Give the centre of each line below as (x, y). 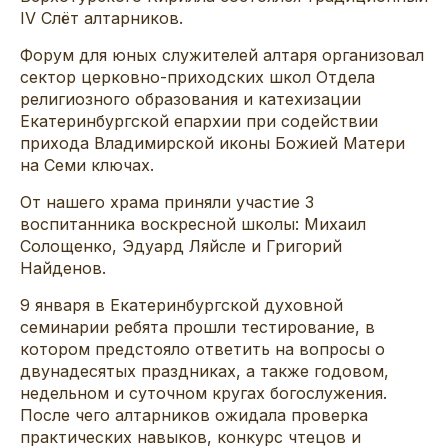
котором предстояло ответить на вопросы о (202, 348)
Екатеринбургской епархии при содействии (199, 120)
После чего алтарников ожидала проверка (194, 414)
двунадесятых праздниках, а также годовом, (204, 370)
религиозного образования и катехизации (190, 98)
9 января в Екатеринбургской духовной (181, 304)
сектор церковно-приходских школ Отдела (197, 76)
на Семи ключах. (87, 164)
